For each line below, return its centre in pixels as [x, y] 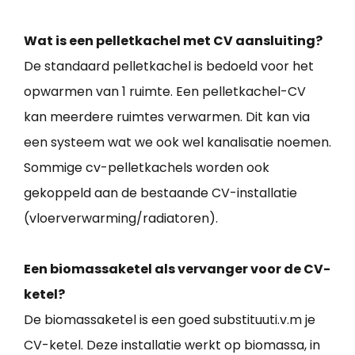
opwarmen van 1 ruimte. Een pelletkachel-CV [165, 92]
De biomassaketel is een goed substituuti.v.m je [170, 320]
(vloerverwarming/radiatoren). [121, 219]
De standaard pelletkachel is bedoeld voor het [169, 67]
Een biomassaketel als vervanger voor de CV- [177, 269]
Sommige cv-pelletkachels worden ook [147, 168]
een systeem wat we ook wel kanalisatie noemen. [177, 143]
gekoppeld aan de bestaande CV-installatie [160, 193]
